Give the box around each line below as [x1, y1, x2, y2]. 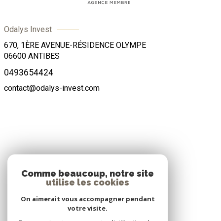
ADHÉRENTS [91, 163, 130, 171]
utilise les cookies [46, 177, 129, 187]
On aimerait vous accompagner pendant [20, 194, 155, 203]
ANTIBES [28, 51, 60, 61]
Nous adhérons [77, 182, 144, 193]
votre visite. [68, 204, 108, 213]
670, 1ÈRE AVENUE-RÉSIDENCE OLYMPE [4, 40, 146, 50]
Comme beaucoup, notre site [21, 168, 154, 179]
